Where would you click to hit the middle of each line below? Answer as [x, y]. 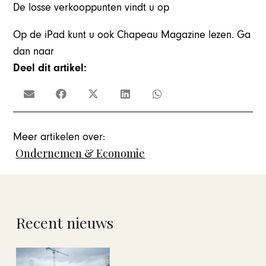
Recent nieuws [65, 223]
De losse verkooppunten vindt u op [93, 8]
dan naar [34, 52]
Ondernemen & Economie [80, 153]
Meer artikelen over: [59, 137]
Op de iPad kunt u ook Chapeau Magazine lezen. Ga [132, 35]
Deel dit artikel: [50, 68]
